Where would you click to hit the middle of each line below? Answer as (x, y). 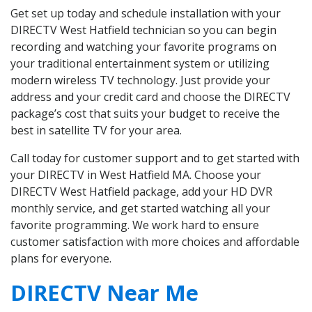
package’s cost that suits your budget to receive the (145, 114)
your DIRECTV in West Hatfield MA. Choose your (136, 175)
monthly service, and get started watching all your (140, 209)
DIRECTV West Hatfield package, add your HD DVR (141, 192)
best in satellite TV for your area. (96, 131)
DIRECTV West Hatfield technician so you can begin (143, 30)
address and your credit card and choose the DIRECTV (150, 97)
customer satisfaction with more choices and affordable (155, 242)
